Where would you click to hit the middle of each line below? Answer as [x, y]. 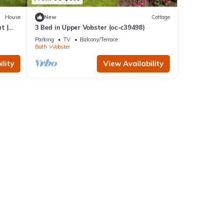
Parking [44, 39]
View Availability [133, 63]
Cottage [161, 17]
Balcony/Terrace [99, 39]
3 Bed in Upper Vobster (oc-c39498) [90, 27]
